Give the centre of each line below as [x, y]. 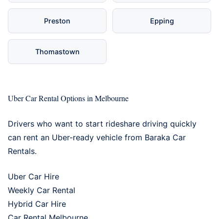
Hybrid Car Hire [37, 204]
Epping [162, 21]
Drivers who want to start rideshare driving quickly [102, 123]
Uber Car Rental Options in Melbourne [68, 98]
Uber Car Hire [33, 176]
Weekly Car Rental [42, 190]
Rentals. [22, 151]
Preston [57, 21]
